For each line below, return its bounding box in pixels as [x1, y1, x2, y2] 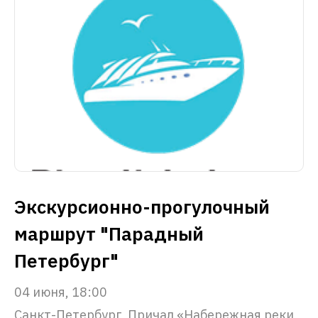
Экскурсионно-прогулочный [14, 194, 270, 219]
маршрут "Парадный [14, 221, 204, 246]
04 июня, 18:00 [14, 283, 107, 300]
